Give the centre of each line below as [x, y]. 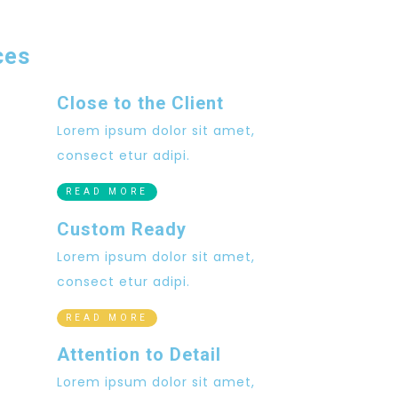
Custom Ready [122, 229]
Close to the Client [141, 103]
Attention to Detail [139, 354]
